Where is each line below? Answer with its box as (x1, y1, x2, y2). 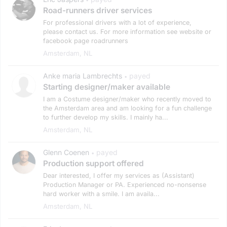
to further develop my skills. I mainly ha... (43, 113, 168, 121)
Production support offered (43, 158, 144, 168)
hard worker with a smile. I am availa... (43, 190, 160, 198)
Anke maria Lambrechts (43, 71, 122, 80)
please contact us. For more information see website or (43, 27, 211, 35)
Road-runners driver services (43, 5, 152, 15)
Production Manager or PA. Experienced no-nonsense (43, 180, 206, 188)
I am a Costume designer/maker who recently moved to (43, 95, 211, 103)
